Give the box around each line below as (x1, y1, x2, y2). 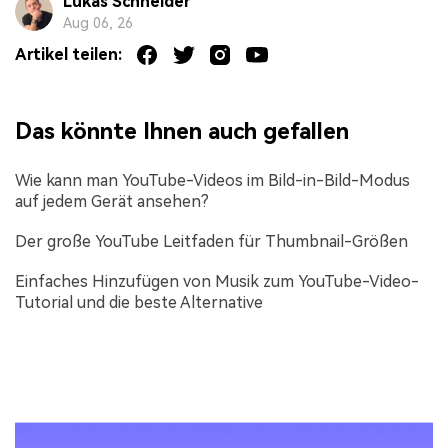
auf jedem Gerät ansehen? (15, 191, 209, 211)
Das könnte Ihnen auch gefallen (15, 118, 349, 145)
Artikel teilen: (15, 44, 122, 64)
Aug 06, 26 (62, 14, 133, 31)
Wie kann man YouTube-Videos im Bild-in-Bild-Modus (15, 170, 410, 190)
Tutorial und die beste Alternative (15, 293, 263, 313)
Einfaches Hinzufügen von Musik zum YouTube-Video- (15, 272, 419, 292)
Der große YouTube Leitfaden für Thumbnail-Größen (15, 231, 408, 251)
